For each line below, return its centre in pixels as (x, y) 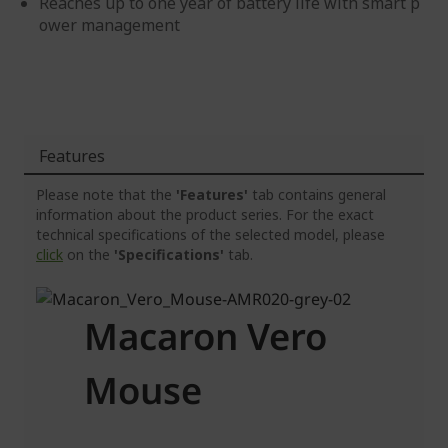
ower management (109, 25)
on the (88, 254)
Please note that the (106, 194)
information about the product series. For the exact (205, 214)
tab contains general (317, 194)
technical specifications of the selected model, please (210, 234)
